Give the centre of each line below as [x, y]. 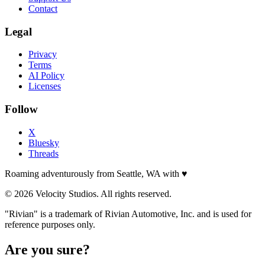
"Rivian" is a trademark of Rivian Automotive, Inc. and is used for [128, 214]
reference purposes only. [50, 224]
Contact [43, 9]
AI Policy [46, 76]
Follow [21, 109]
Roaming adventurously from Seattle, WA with [93, 173]
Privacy [43, 54]
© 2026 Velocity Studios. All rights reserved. [88, 193]
